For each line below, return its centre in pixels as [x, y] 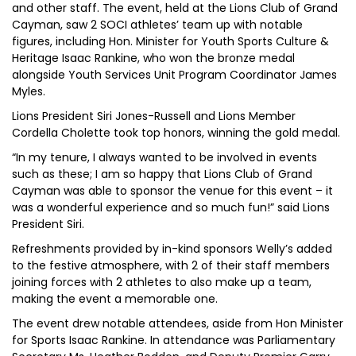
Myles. [29, 91]
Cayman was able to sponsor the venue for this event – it [172, 191]
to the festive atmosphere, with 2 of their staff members [171, 265]
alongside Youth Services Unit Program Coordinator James [174, 75]
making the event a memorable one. [115, 299]
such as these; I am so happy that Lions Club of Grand [162, 174]
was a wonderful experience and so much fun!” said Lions [171, 207]
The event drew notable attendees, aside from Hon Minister [178, 323]
